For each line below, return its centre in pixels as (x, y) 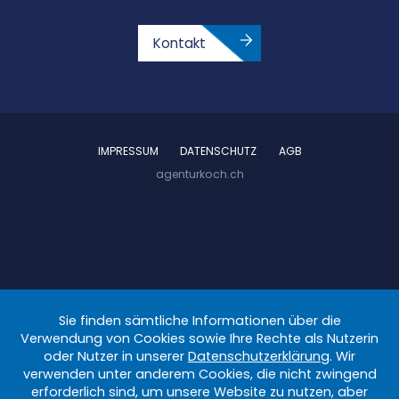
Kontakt (179, 44)
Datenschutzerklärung (259, 356)
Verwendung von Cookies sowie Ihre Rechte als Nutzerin (199, 338)
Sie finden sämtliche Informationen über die (199, 321)
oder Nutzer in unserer (116, 356)
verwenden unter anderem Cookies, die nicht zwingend (199, 374)
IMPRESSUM (128, 151)
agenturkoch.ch (199, 175)
